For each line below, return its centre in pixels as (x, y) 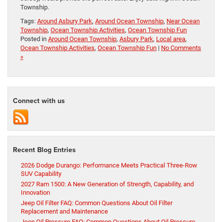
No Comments (181, 48)
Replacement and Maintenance (64, 212)
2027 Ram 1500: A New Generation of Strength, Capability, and (107, 184)
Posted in (34, 39)
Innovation (35, 193)
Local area (171, 39)
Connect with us (39, 101)
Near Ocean (183, 21)
